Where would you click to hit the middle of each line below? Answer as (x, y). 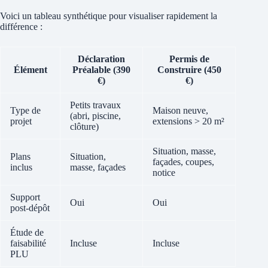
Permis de (189, 59)
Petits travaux (95, 105)
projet (21, 121)
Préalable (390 (101, 69)
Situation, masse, (184, 151)
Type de (25, 110)
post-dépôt (30, 208)
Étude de (27, 232)
